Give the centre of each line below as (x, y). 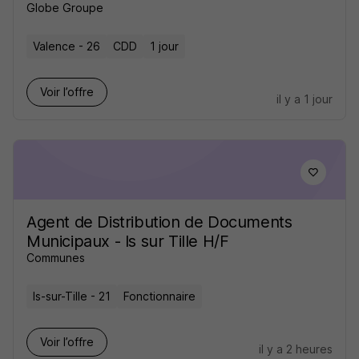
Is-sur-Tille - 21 (72, 296)
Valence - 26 (67, 46)
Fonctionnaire (159, 296)
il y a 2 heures (296, 349)
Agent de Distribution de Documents (159, 222)
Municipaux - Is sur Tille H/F (128, 241)
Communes (56, 258)
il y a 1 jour (305, 99)
